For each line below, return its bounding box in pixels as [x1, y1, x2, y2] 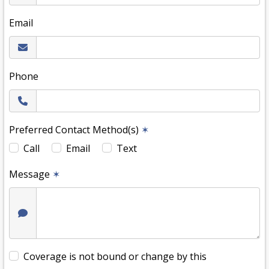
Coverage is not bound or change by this [23, 250, 207, 264]
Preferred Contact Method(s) [9, 123, 141, 137]
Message [9, 168, 52, 181]
